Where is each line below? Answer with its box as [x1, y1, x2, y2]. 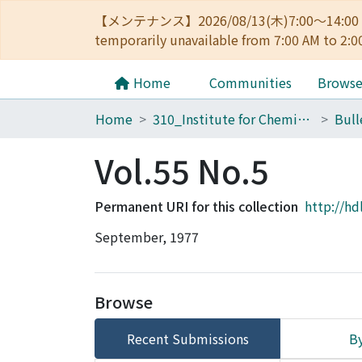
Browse [95, 290, 153, 314]
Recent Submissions [126, 329, 249, 348]
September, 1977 [95, 227, 199, 246]
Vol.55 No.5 [95, 147, 269, 194]
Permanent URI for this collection [95, 196, 298, 216]
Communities [209, 73, 292, 92]
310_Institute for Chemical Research [297, 109, 310, 128]
